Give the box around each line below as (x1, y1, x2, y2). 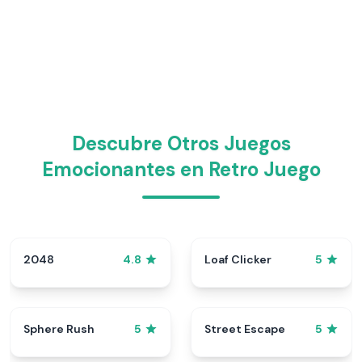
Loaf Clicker (204, 251, 271, 267)
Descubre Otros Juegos (71, 131, 291, 156)
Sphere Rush (23, 321, 95, 336)
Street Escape (204, 321, 285, 336)
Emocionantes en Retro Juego (41, 157, 321, 182)
